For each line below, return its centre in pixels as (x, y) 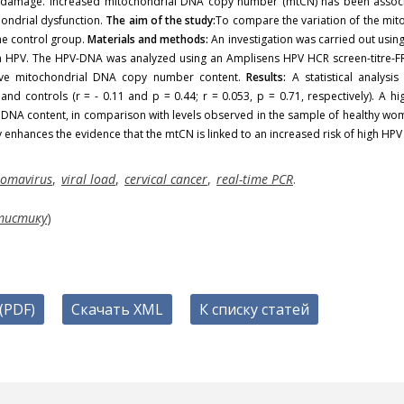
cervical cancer (166, 179)
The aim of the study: (161, 20)
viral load (88, 179)
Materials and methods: (148, 39)
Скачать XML (117, 309)
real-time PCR (255, 179)
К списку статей (254, 309)
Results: (266, 77)
